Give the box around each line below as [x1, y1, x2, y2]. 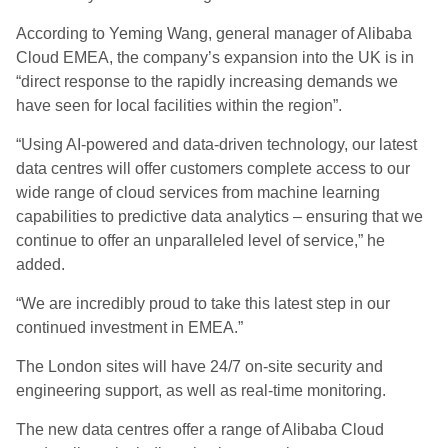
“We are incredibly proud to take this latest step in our [16, 295, 390, 312]
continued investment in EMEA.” [16, 319, 243, 336]
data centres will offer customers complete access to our [16, 160, 410, 177]
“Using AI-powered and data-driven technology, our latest [16, 136, 417, 153]
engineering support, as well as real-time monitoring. [16, 382, 386, 399]
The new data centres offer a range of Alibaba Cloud [16, 421, 384, 438]
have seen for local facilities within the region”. [16, 97, 342, 114]
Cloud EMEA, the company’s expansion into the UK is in [16, 49, 414, 66]
